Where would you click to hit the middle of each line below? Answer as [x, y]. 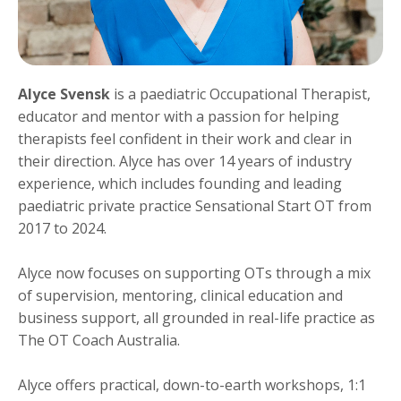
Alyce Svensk [64, 94]
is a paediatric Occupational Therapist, [240, 94]
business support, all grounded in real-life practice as [196, 318]
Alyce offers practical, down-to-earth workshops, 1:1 [192, 385]
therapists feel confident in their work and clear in [185, 139]
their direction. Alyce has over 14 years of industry [185, 162]
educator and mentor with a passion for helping [179, 117]
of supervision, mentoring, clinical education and [180, 296]
